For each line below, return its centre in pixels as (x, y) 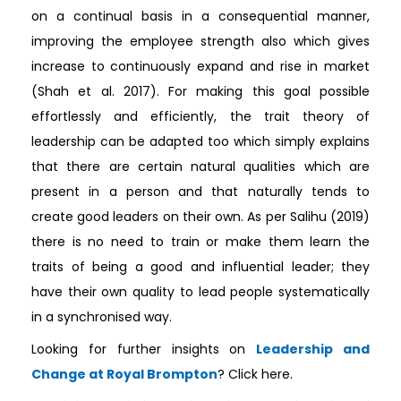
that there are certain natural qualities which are (200, 166)
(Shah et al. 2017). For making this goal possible (200, 91)
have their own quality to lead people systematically (200, 291)
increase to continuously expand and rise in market (200, 66)
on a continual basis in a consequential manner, (200, 16)
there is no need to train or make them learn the (200, 241)
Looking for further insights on (144, 349)
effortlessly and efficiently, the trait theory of (200, 116)
